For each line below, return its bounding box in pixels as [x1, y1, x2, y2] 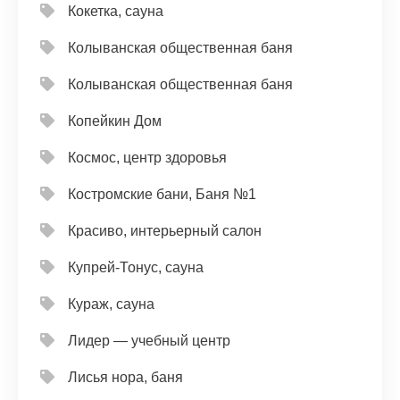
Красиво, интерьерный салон [68, 223, 262, 238]
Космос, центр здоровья [68, 150, 227, 165]
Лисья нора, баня [68, 370, 183, 385]
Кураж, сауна [68, 296, 154, 312]
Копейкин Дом [68, 113, 162, 129]
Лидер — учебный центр [68, 333, 230, 348]
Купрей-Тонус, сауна [68, 260, 204, 275]
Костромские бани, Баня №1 [68, 187, 256, 202]
